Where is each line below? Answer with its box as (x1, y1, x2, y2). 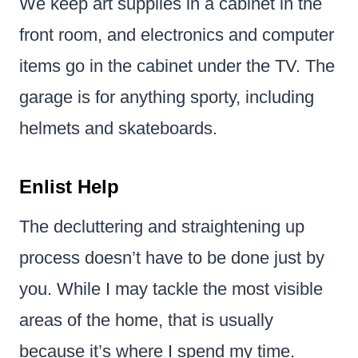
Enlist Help (19, 175, 119, 197)
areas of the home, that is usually (19, 309, 273, 330)
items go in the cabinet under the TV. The (19, 55, 335, 76)
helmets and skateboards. (19, 117, 217, 138)
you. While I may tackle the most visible (19, 278, 323, 299)
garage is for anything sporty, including (19, 86, 314, 107)
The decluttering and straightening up (19, 216, 304, 237)
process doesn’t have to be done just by (19, 247, 324, 268)
